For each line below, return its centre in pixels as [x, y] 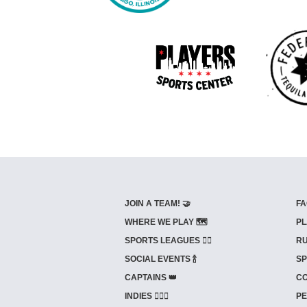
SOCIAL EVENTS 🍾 [161, 259]
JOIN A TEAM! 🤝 [158, 204]
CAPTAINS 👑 [151, 278]
